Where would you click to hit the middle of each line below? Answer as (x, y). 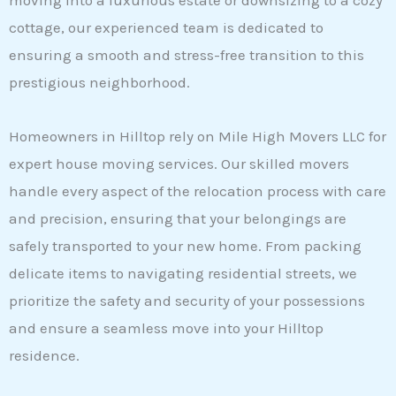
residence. (44, 355)
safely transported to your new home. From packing (185, 245)
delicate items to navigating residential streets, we (183, 273)
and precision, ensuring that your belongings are (178, 218)
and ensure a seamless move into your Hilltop (166, 327)
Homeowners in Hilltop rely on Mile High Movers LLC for (198, 136)
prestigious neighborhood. (99, 82)
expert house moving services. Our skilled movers (179, 163)
